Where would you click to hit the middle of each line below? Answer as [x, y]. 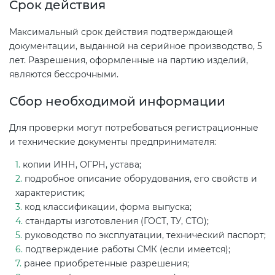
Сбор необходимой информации [117, 101]
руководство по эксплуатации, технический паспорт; [145, 235]
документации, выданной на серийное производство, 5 [136, 46]
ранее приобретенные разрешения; [107, 264]
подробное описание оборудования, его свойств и [141, 179]
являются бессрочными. [64, 74]
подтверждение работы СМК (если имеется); [128, 250]
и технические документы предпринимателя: [113, 142]
